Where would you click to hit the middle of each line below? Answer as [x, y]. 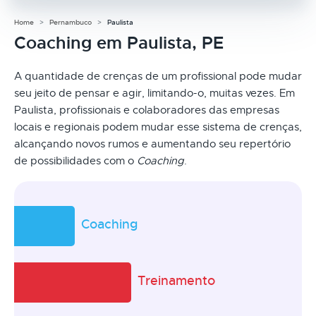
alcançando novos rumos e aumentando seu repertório [152, 144]
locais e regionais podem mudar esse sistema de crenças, [158, 127]
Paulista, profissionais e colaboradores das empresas [147, 110]
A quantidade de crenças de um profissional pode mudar [158, 76]
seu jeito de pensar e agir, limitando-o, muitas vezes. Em [154, 93]
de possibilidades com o [75, 160]
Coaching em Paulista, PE [119, 43]
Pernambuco [71, 22]
